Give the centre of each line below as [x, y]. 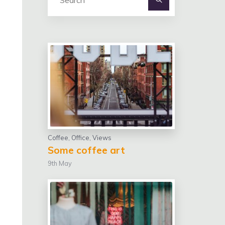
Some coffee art [87, 150]
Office [81, 138]
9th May [60, 163]
